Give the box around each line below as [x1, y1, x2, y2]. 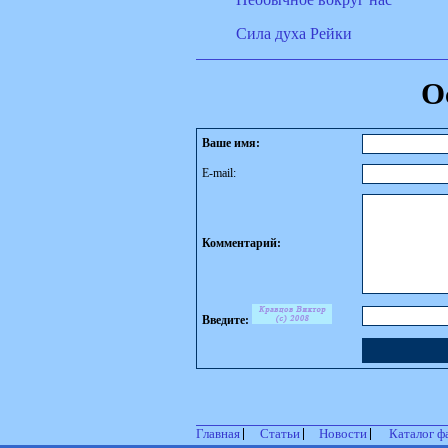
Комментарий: [202, 235, 281, 250]
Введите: [202, 312, 252, 327]
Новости [319, 427, 370, 441]
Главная [196, 427, 243, 441]
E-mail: [202, 165, 236, 180]
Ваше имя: [202, 135, 260, 150]
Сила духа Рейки [236, 24, 352, 42]
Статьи [260, 427, 303, 441]
